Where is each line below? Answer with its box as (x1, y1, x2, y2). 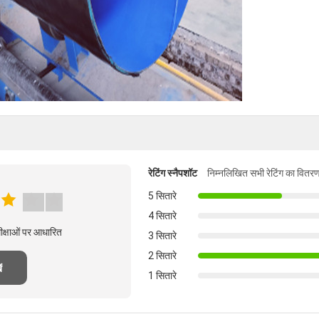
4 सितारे (148, 210, 177, 221)
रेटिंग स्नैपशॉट (148, 167, 197, 179)
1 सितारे (148, 270, 177, 281)
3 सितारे (148, 230, 177, 241)
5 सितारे (148, 190, 177, 202)
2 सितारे (148, 250, 177, 261)
